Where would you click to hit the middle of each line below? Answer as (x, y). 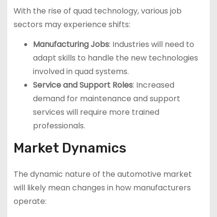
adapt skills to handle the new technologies (115, 58)
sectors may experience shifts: (72, 24)
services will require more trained (96, 112)
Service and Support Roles (83, 85)
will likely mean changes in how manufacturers (102, 187)
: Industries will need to (151, 44)
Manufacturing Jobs (71, 44)
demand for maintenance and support (106, 98)
